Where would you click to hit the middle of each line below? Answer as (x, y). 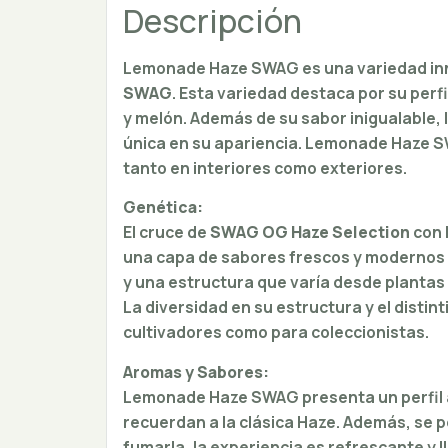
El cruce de (166, 232)
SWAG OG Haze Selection (309, 232)
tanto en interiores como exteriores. (264, 168)
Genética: (162, 207)
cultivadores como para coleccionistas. (275, 332)
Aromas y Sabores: (195, 371)
